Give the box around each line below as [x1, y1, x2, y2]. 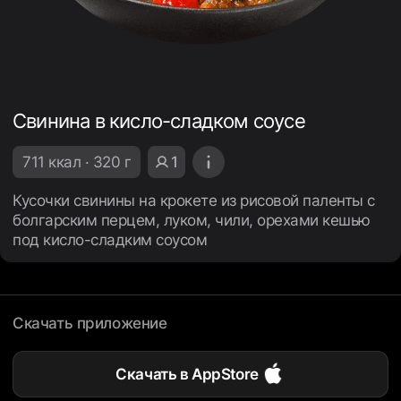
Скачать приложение [13, 314, 167, 332]
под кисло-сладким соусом [13, 231, 207, 249]
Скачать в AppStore [115, 365, 259, 383]
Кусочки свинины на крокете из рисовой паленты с [13, 192, 375, 209]
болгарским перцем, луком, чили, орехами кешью [13, 211, 371, 229]
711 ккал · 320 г [22, 153, 131, 171]
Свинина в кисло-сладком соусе [13, 109, 305, 132]
